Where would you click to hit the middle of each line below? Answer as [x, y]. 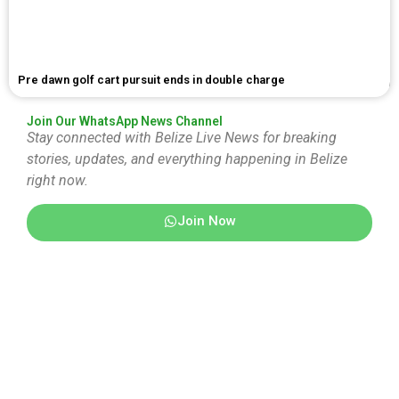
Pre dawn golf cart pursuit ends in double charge [151, 79]
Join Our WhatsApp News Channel [125, 121]
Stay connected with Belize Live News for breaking [182, 137]
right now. [57, 180]
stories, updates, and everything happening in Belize [187, 159]
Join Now [206, 221]
